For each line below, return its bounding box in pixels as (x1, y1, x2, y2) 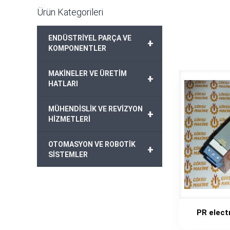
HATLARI (48, 80, 78, 88)
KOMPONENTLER (48, 44, 106, 52)
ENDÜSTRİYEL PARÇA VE (48, 34, 131, 42)
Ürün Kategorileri (37, 7, 103, 17)
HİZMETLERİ (48, 115, 90, 123)
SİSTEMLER (48, 150, 88, 159)
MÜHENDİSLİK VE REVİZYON (48, 105, 143, 113)
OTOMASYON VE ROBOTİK (48, 140, 136, 148)
